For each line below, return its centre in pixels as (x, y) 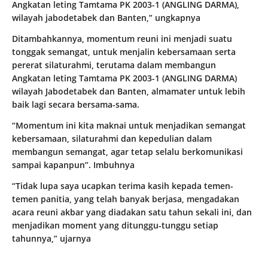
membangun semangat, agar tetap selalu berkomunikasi (127, 152)
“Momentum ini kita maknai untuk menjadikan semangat (129, 126)
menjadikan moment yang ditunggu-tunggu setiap (115, 226)
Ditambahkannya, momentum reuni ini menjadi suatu (122, 39)
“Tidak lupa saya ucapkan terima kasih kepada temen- (123, 186)
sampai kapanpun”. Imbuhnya (73, 165)
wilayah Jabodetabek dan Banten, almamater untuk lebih (129, 92)
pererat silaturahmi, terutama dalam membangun (114, 65)
